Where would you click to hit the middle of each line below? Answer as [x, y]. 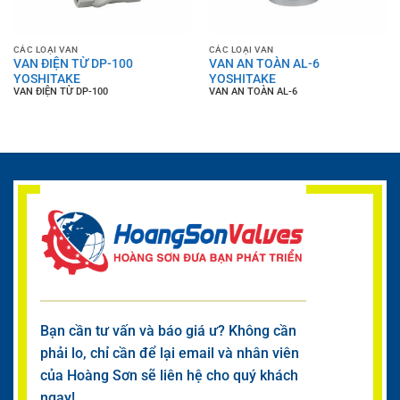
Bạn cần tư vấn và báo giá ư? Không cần [168, 330]
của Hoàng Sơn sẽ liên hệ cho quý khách [169, 375]
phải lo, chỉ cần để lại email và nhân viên [170, 353]
